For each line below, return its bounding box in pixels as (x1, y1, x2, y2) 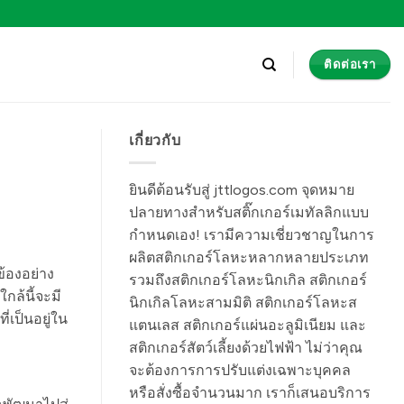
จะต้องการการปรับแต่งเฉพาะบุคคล (129, 361, 351, 379)
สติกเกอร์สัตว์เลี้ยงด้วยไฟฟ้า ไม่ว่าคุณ (129, 338, 363, 356)
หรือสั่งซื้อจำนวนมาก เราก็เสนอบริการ (129, 383, 371, 401)
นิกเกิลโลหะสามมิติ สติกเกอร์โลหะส (129, 293, 357, 311)
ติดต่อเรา (324, 57, 376, 71)
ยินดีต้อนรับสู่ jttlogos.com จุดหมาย (129, 180, 354, 198)
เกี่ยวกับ (129, 132, 181, 149)
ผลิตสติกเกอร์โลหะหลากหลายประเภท (129, 248, 369, 266)
